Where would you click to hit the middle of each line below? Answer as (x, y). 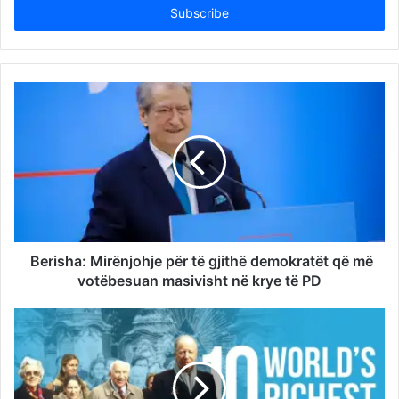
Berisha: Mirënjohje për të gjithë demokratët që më (199, 261)
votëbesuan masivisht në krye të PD (199, 281)
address (36, 14)
